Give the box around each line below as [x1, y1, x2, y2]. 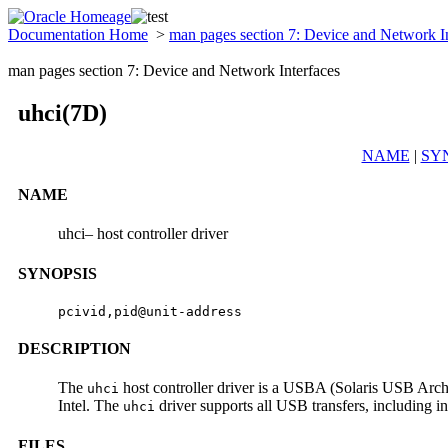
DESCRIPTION [18, 340, 131, 358]
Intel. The [58, 397, 123, 415]
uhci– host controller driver [58, 225, 228, 243]
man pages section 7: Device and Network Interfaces [8, 62, 340, 79]
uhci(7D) [18, 99, 107, 126]
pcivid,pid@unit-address [58, 303, 242, 319]
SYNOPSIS [18, 264, 97, 282]
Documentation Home [8, 26, 148, 43]
